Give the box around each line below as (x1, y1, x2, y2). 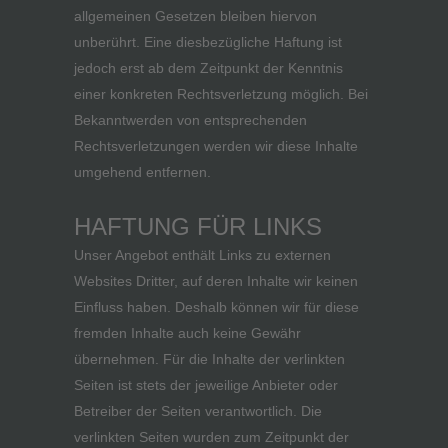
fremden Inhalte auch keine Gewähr (74, 325, 301, 341)
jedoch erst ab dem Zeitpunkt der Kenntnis (74, 60, 343, 76)
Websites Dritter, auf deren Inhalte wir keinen (74, 273, 358, 289)
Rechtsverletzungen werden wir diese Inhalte (74, 138, 358, 154)
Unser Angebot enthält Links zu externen (74, 247, 331, 263)
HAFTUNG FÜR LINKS (74, 213, 322, 240)
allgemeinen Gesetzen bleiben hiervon (74, 8, 317, 24)
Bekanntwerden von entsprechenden (74, 112, 307, 128)
